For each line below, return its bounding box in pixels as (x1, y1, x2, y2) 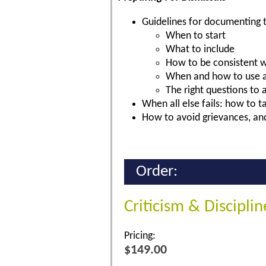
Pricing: (124, 230, 156, 242)
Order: (136, 163, 178, 180)
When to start (166, 30, 226, 42)
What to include (166, 43, 235, 55)
